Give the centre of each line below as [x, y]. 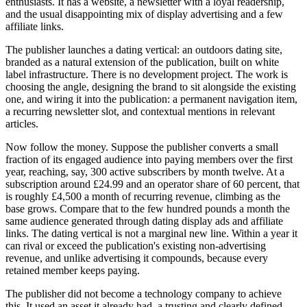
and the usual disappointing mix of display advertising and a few [144, 14]
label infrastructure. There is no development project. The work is [147, 74]
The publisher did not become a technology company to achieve [144, 294]
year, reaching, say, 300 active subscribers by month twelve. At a [145, 172]
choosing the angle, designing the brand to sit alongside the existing [151, 87]
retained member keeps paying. [73, 270]
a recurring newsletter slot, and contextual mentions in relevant [140, 111]
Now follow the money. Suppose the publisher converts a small [142, 147]
